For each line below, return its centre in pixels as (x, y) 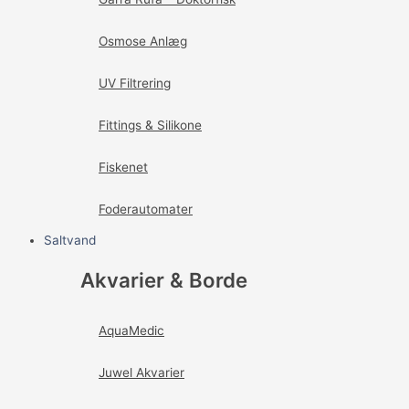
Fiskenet (123, 168)
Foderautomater (146, 210)
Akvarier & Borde (164, 279)
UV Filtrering (135, 84)
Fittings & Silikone (150, 126)
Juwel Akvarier (142, 373)
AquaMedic (131, 331)
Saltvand (70, 241)
